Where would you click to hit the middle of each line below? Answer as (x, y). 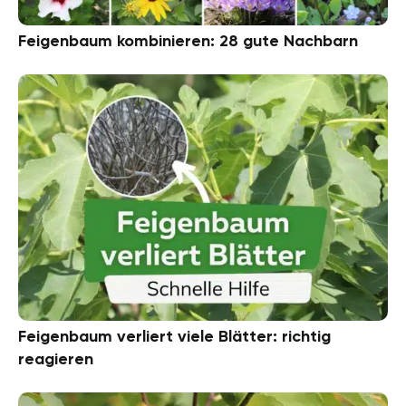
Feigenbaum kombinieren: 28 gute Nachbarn (188, 41)
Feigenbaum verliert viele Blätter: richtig (174, 337)
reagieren (56, 359)
